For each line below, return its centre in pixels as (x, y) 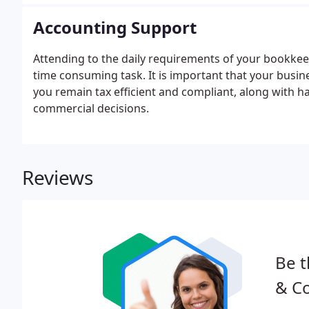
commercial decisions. (91, 108)
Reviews (58, 177)
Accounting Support (115, 27)
